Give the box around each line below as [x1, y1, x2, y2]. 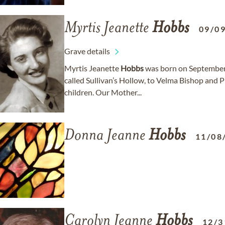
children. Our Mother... [64, 87, 142, 97]
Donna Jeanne [64, 128, 149, 144]
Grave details [64, 46, 110, 56]
